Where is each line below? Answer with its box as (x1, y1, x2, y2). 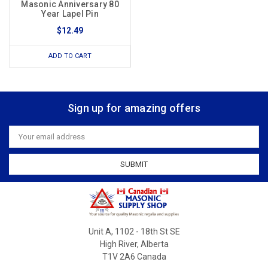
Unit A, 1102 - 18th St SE (88, 227, 180, 237)
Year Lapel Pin (41, 9, 99, 19)
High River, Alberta (99, 239, 169, 249)
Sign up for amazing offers (67, 102, 201, 115)
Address (9, 136, 39, 145)
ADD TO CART (48, 52, 92, 60)
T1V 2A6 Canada (102, 252, 166, 262)
